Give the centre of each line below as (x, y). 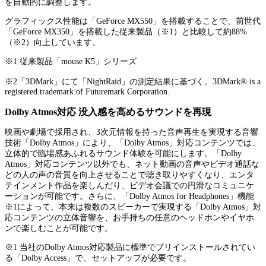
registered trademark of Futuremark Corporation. (87, 92)
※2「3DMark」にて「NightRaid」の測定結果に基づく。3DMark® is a (133, 82)
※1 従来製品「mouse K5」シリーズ (71, 62)
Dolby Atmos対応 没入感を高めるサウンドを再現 (108, 112)
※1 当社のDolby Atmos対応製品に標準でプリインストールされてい (130, 247)
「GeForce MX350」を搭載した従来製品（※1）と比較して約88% (126, 32)
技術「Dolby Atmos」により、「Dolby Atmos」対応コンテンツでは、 (132, 142)
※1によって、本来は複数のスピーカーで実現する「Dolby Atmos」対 (133, 207)
